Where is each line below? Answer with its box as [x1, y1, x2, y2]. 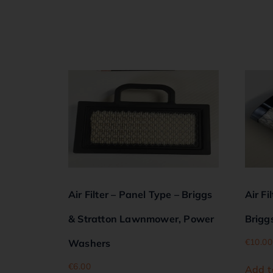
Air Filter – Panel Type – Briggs [68, 188, 213, 200]
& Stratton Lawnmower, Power [68, 213, 214, 225]
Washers [68, 237, 111, 249]
